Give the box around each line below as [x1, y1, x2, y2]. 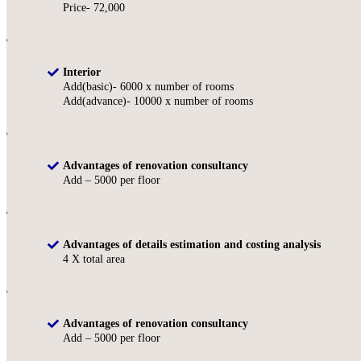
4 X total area [63, 253, 125, 266]
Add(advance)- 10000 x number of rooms [63, 95, 253, 108]
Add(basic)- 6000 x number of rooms [63, 81, 234, 93]
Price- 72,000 [63, 2, 125, 15]
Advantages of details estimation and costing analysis [63, 239, 321, 251]
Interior [63, 66, 101, 79]
